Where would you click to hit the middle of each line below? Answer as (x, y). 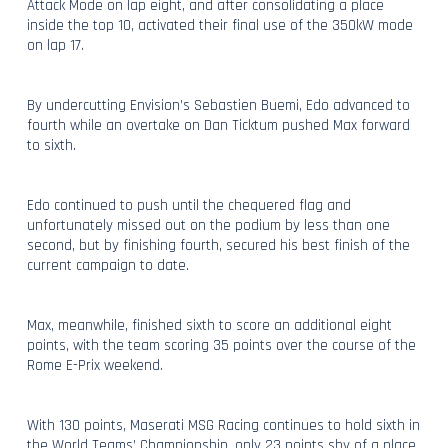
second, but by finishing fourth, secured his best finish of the (218, 245)
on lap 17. (55, 45)
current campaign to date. (107, 265)
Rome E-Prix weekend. (94, 365)
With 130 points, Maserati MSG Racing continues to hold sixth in (223, 425)
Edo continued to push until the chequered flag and (188, 205)
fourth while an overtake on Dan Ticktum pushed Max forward (218, 125)
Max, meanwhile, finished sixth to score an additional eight (209, 325)
